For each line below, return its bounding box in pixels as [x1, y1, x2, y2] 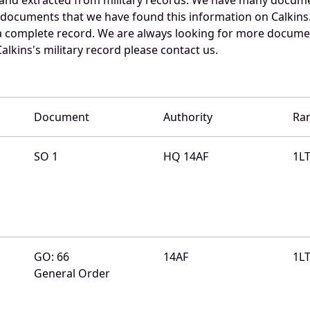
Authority [163, 109, 212, 125]
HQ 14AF [163, 148, 208, 164]
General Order [33, 265, 110, 281]
